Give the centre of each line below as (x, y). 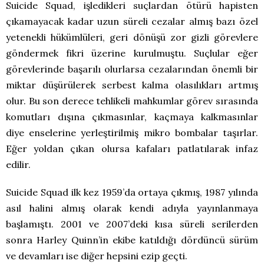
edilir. (18, 165)
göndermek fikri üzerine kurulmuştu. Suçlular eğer (132, 53)
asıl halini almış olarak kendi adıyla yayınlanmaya (132, 208)
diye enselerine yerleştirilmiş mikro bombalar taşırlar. (132, 133)
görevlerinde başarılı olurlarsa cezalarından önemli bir (132, 69)
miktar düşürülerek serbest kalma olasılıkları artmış (132, 85)
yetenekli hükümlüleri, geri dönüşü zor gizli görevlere (132, 37)
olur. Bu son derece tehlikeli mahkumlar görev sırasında (132, 101)
